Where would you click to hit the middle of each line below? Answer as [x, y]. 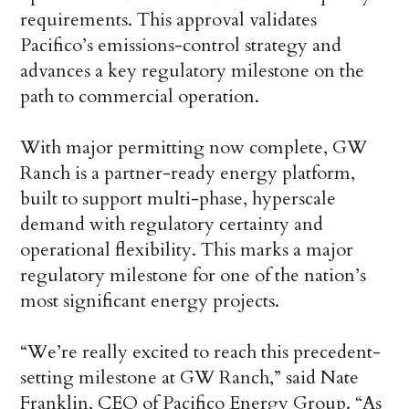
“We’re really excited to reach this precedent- [201, 351]
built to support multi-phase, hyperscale [178, 198]
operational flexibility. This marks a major [187, 249]
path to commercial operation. [140, 96]
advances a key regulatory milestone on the [193, 70]
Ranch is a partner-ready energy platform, [188, 173]
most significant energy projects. [150, 300]
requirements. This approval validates [169, 19]
